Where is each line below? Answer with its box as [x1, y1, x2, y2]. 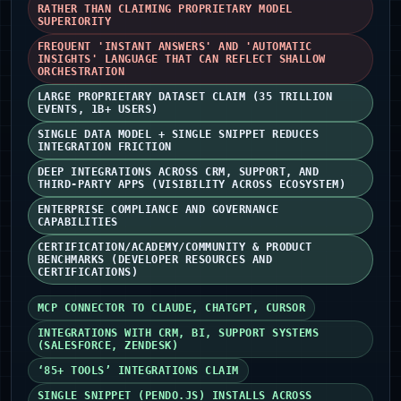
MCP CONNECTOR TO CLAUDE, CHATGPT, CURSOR [38, 302, 306, 315]
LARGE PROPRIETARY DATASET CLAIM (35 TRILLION [38, 90, 333, 104]
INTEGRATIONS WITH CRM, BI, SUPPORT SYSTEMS [38, 327, 320, 340]
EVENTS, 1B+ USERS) [38, 103, 158, 116]
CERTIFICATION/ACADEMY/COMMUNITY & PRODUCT [38, 241, 312, 254]
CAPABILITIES [38, 216, 118, 229]
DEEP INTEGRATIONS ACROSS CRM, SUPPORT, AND [38, 166, 320, 179]
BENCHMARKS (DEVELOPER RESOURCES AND [38, 253, 273, 267]
